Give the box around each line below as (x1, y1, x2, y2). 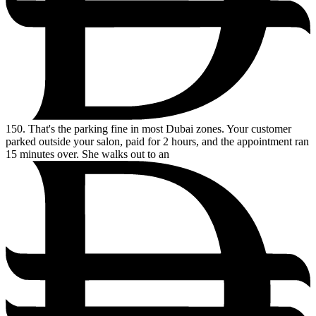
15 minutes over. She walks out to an (6, 147, 169, 160)
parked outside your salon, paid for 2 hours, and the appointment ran (6, 135, 309, 147)
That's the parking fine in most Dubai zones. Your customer (25, 122, 291, 135)
